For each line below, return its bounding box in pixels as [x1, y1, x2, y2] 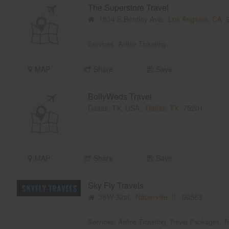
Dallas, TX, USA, [87, 103, 146, 113]
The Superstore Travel [87, 2, 169, 14]
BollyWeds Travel [87, 90, 152, 103]
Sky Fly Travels [87, 179, 144, 192]
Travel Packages [169, 217, 219, 227]
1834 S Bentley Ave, [94, 14, 168, 25]
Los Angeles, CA [168, 14, 222, 25]
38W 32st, [94, 192, 135, 202]
